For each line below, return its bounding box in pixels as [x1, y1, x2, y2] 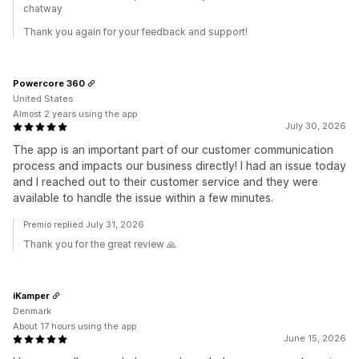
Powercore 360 [13, 77, 85, 89]
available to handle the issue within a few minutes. [13, 191, 273, 205]
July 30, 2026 [285, 120, 346, 132]
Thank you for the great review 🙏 [23, 238, 176, 251]
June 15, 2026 [284, 333, 346, 345]
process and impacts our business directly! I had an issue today [13, 159, 346, 173]
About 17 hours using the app [13, 321, 136, 333]
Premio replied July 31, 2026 [23, 219, 144, 231]
